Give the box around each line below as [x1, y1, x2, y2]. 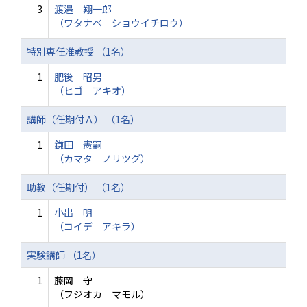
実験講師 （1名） [27, 248, 101, 262]
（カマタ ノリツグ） [54, 151, 150, 165]
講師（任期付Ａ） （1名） [27, 112, 140, 126]
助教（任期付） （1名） [27, 180, 130, 194]
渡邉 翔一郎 [54, 2, 112, 16]
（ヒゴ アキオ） [54, 84, 131, 97]
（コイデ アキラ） [54, 219, 140, 233]
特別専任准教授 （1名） [27, 45, 130, 58]
